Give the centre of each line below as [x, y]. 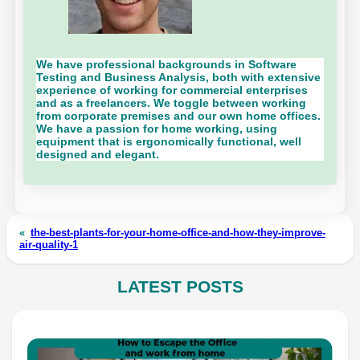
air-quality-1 [49, 245]
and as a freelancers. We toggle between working [172, 102]
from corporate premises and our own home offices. [179, 115]
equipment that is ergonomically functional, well [169, 141]
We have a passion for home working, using [157, 128]
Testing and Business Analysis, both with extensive [179, 77]
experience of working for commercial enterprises [172, 90]
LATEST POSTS [180, 287]
